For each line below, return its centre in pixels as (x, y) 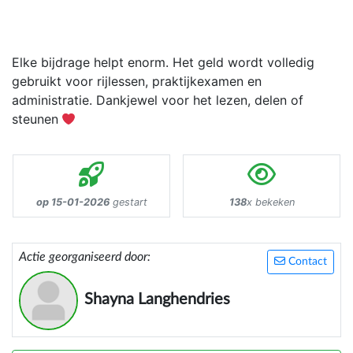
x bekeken (270, 202)
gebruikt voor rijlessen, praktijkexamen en (137, 82)
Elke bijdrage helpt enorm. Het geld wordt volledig (163, 63)
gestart (128, 202)
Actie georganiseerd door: (85, 256)
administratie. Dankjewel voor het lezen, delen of (158, 100)
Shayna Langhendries (157, 299)
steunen (37, 119)
